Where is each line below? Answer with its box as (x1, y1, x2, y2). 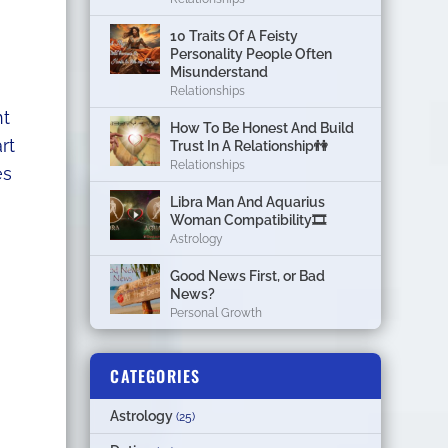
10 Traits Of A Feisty (170, 27, 299, 44)
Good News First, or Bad (170, 267, 326, 284)
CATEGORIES (110, 363, 201, 388)
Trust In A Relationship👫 (170, 137, 329, 154)
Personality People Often (170, 45, 333, 62)
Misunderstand (170, 63, 269, 80)
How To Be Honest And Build (170, 119, 355, 136)
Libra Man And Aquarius (170, 193, 326, 210)
